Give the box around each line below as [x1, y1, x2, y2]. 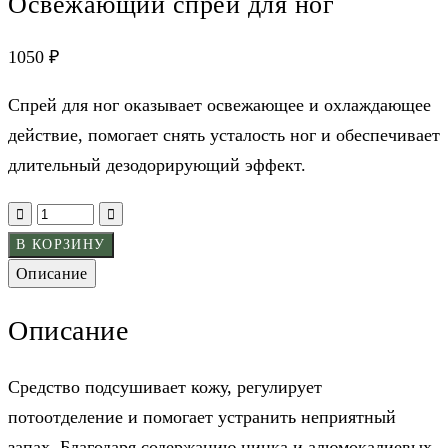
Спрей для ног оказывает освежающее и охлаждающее [8, 95, 431, 116]
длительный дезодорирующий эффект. [8, 155, 306, 176]
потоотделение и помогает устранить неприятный [8, 406, 396, 427]
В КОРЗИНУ [16, 237, 106, 253]
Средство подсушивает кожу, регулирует [8, 376, 322, 397]
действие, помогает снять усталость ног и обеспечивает [8, 125, 440, 146]
